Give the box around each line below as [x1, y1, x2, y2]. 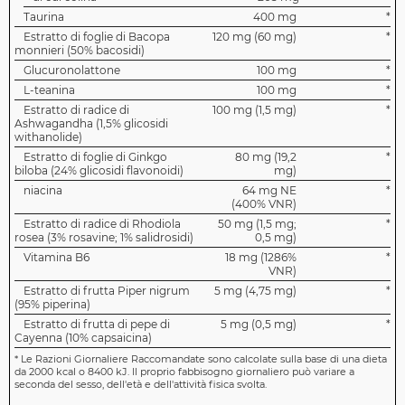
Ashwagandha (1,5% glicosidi [14, 117, 168, 131]
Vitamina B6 [24, 250, 89, 265]
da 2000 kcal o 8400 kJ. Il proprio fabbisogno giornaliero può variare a [14, 365, 354, 379]
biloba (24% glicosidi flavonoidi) [14, 164, 184, 178]
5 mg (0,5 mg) [221, 317, 297, 332]
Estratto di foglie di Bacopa [24, 30, 170, 44]
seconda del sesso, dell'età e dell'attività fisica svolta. [14, 378, 267, 391]
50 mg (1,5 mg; [218, 217, 297, 231]
